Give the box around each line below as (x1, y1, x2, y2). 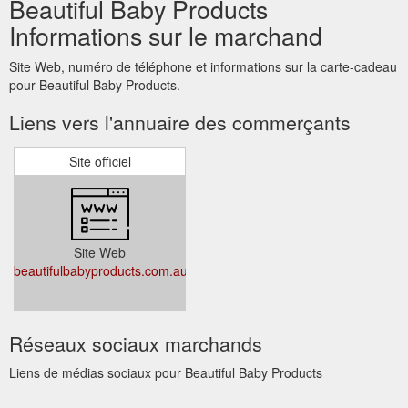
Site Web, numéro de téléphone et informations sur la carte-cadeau (9, 56, 397, 76)
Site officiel (68, 151, 131, 170)
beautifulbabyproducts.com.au (14, 260, 188, 280)
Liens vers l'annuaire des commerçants (9, 107, 351, 136)
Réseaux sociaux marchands (9, 329, 262, 357)
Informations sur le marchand (9, 16, 322, 53)
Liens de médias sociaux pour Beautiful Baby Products (9, 362, 322, 382)
